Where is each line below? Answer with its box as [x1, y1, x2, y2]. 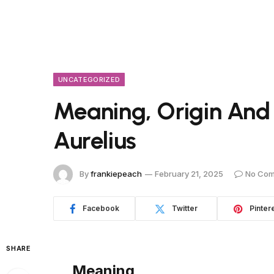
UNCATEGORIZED [58, 75, 120, 84]
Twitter [172, 204, 198, 213]
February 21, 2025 [155, 168, 223, 179]
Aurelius [53, 126, 136, 155]
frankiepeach [91, 168, 142, 179]
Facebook [82, 204, 119, 213]
